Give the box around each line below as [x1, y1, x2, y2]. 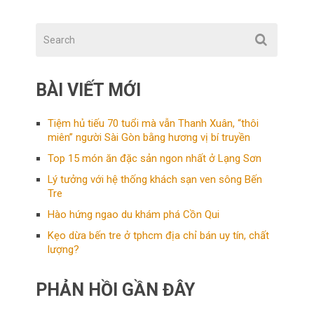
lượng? [48, 243, 80, 256]
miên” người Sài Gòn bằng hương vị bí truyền [48, 130, 251, 144]
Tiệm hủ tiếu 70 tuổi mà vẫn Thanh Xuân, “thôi [48, 116, 259, 130]
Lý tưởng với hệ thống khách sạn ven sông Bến [48, 172, 263, 186]
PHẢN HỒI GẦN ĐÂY [36, 279, 196, 300]
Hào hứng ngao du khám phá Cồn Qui [48, 207, 220, 221]
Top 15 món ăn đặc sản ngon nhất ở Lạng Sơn [48, 151, 262, 165]
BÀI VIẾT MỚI [36, 79, 142, 100]
